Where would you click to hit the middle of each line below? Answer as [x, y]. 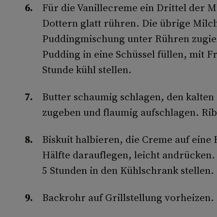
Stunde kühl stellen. [87, 70]
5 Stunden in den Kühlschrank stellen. [128, 170]
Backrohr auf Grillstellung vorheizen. [128, 197]
